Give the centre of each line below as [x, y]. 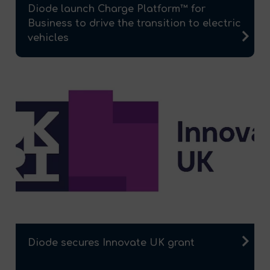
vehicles [48, 38]
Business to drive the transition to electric [134, 24]
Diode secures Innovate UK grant [111, 243]
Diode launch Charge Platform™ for [117, 9]
